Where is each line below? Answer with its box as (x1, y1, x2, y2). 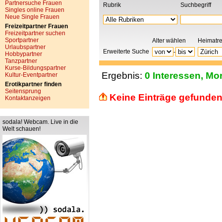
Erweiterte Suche (103, 48, 149, 55)
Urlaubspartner (5, 44, 46, 51)
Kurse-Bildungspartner (5, 64, 66, 71)
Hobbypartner (5, 51, 42, 57)
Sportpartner (5, 37, 39, 44)
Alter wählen (152, 37, 186, 45)
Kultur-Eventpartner (5, 71, 57, 78)
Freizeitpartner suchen (5, 30, 65, 37)
